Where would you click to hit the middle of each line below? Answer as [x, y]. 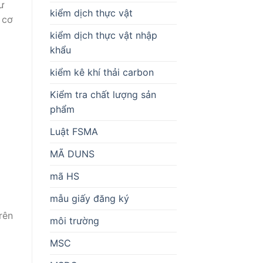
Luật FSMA [74, 131]
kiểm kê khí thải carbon [102, 72]
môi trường [74, 220]
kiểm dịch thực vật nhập [103, 35]
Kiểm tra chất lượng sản [103, 94]
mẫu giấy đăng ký [89, 198]
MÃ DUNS [72, 154]
